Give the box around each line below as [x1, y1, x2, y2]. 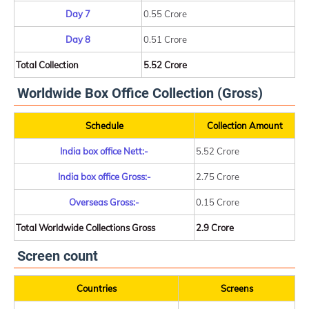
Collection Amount [206, 120, 283, 131]
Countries [76, 283, 117, 294]
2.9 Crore [196, 222, 234, 233]
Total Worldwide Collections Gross [16, 222, 155, 233]
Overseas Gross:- [69, 197, 139, 208]
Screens [220, 283, 253, 294]
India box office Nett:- [60, 146, 148, 157]
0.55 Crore [143, 8, 187, 19]
